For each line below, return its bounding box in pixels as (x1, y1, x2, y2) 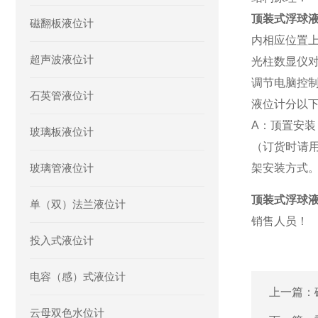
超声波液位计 (30, 53, 94, 65)
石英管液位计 (30, 89, 94, 102)
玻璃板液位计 (30, 126, 94, 138)
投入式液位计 (30, 234, 94, 246)
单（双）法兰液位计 (30, 198, 126, 210)
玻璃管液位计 (30, 162, 94, 174)
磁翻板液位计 (30, 17, 94, 29)
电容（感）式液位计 (30, 270, 126, 283)
